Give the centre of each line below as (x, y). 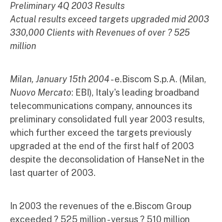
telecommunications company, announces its (101, 106)
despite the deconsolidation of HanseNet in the (107, 159)
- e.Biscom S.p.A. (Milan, (158, 79)
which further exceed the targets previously (101, 133)
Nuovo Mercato (41, 92)
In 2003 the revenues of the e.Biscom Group (101, 206)
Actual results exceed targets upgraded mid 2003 (110, 19)
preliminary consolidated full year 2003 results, (107, 119)
